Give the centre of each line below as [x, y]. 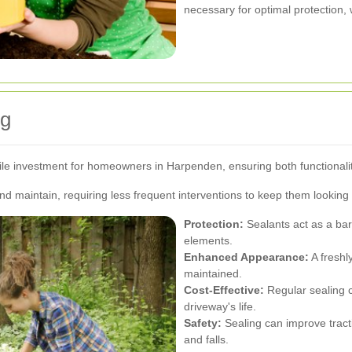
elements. [208, 240]
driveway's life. [220, 306]
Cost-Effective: [224, 290]
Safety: [203, 323]
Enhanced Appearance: [246, 257]
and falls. [206, 339]
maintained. [213, 273]
